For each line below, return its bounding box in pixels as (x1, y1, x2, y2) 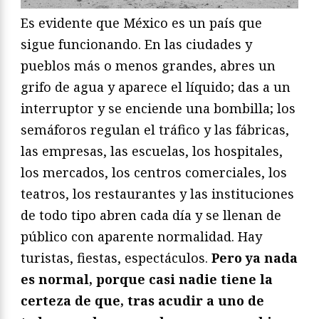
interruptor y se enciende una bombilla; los (21, 99, 296, 117)
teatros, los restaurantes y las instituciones (21, 184, 294, 202)
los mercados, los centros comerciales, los (21, 163, 287, 181)
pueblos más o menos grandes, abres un (21, 56, 276, 74)
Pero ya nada (211, 249, 298, 266)
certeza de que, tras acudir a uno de (21, 291, 264, 309)
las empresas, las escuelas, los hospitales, (21, 142, 283, 159)
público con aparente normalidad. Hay (21, 227, 262, 245)
